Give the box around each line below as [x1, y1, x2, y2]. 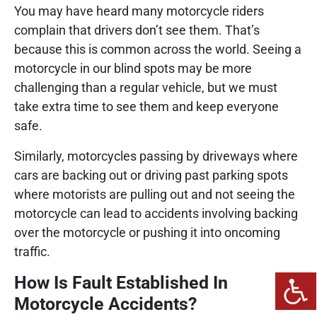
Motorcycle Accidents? [14, 294, 197, 315]
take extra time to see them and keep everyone [14, 99, 279, 115]
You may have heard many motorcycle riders [14, 4, 264, 19]
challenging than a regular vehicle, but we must [14, 80, 277, 96]
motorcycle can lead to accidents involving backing [14, 206, 298, 221]
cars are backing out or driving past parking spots [14, 168, 288, 183]
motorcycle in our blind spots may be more [14, 61, 252, 76]
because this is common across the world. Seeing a [14, 42, 301, 57]
